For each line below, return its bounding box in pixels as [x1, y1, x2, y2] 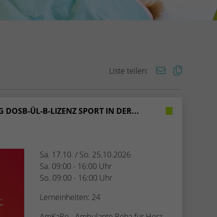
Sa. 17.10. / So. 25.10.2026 [40, 149, 131, 160]
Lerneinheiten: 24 [40, 191, 100, 202]
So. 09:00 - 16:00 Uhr [40, 172, 112, 183]
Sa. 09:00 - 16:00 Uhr [40, 160, 112, 171]
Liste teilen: [109, 65, 148, 76]
